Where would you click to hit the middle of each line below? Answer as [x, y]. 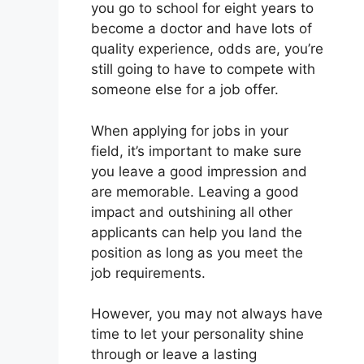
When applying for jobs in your [190, 130]
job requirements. [148, 273]
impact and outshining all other [192, 212]
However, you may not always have [207, 314]
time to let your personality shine [197, 334]
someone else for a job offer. [185, 90]
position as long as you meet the [197, 252]
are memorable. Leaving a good [195, 191]
